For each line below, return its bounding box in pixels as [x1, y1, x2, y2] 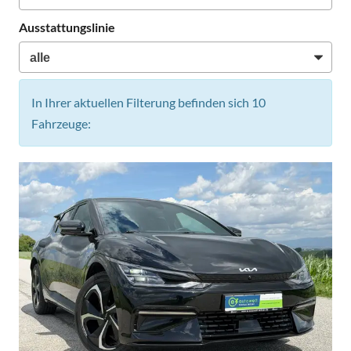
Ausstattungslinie [19, 20, 115, 35]
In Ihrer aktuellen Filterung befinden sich [31, 94, 251, 110]
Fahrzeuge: [31, 115, 91, 131]
